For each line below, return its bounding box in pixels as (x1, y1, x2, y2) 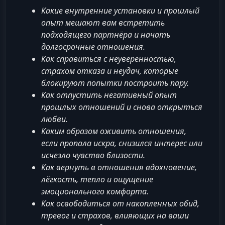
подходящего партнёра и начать (41, 29, 170, 41)
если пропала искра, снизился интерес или (41, 138, 202, 149)
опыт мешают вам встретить (41, 17, 165, 29)
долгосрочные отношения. (41, 41, 145, 53)
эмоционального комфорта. (41, 186, 149, 197)
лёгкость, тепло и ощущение (41, 174, 153, 185)
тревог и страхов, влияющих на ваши (41, 210, 189, 221)
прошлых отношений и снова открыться (41, 101, 202, 113)
